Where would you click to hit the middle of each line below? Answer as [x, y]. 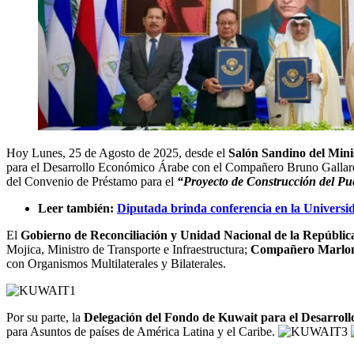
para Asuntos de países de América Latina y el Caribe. [142, 331]
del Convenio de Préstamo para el [90, 181]
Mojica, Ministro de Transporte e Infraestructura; [128, 249]
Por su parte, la [45, 317]
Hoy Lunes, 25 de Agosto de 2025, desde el [117, 153]
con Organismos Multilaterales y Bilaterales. [116, 263]
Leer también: [77, 208]
